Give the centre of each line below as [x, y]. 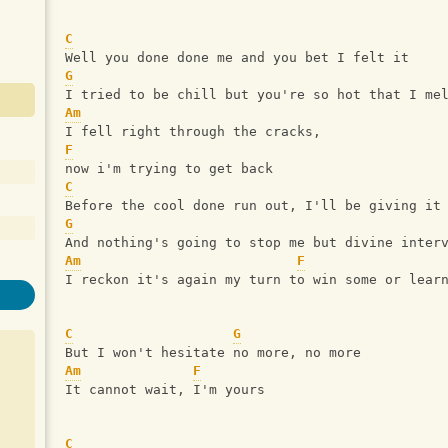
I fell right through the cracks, [197, 131]
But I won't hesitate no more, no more [213, 352]
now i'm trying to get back [169, 168]
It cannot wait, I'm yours [165, 389]
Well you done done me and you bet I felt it [237, 57]
